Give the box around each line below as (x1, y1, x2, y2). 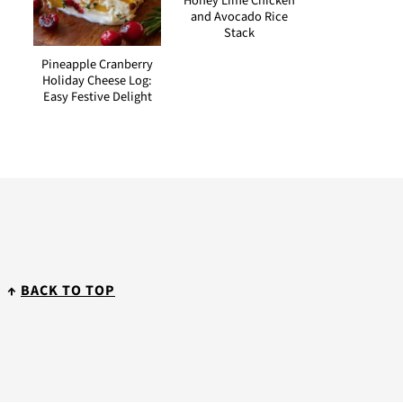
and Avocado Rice (191, 7, 288, 26)
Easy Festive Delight (42, 87, 152, 106)
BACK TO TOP (21, 280, 115, 300)
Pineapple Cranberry (41, 55, 153, 74)
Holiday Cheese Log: (42, 71, 152, 90)
